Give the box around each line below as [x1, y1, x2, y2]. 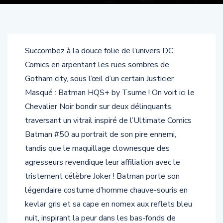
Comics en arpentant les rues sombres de [25, 59, 169, 71]
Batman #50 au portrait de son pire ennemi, [25, 129, 176, 140]
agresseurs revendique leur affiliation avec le [25, 157, 180, 168]
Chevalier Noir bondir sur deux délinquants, [25, 101, 173, 112]
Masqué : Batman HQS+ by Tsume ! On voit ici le [25, 87, 195, 99]
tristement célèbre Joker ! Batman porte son [25, 171, 180, 182]
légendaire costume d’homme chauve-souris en [25, 185, 188, 196]
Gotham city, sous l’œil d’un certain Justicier [25, 73, 174, 85]
